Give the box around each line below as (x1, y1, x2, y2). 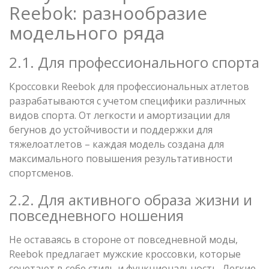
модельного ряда (9, 20, 165, 45)
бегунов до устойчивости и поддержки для (9, 122, 213, 136)
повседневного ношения (9, 205, 184, 225)
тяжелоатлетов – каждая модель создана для (9, 137, 224, 151)
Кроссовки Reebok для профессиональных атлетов (9, 79, 249, 93)
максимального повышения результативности (9, 151, 232, 165)
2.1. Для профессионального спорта (9, 52, 259, 72)
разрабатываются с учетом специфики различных (9, 94, 246, 107)
